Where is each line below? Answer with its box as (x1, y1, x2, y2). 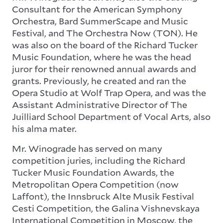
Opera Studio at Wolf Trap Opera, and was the (12, 87, 206, 99)
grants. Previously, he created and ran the (12, 75, 186, 87)
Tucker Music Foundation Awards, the (12, 166, 174, 179)
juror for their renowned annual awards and (12, 63, 196, 75)
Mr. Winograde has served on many (12, 142, 162, 155)
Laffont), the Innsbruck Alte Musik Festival (12, 190, 194, 203)
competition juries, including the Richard (12, 154, 185, 167)
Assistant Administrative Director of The (12, 99, 187, 111)
